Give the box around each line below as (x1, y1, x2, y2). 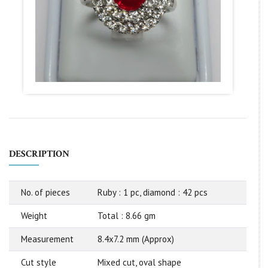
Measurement (21, 233, 74, 245)
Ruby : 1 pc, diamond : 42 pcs (98, 187, 208, 199)
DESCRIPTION (9, 148, 69, 161)
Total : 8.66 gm (98, 210, 156, 222)
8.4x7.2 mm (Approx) (98, 233, 174, 245)
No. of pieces (21, 187, 70, 199)
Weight (21, 210, 47, 222)
